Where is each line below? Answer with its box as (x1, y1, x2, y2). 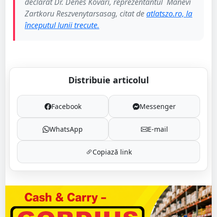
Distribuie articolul (68, 74, 149, 86)
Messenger (139, 102, 176, 111)
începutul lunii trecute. (25, 20, 99, 31)
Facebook (51, 102, 81, 111)
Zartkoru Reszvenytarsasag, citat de (25, 8, 146, 19)
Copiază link (92, 147, 132, 157)
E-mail (147, 124, 168, 134)
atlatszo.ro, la (146, 8, 192, 19)
